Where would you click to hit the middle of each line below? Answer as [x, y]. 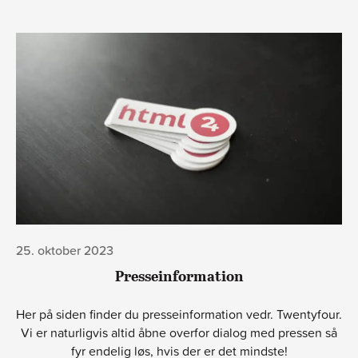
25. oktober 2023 [65, 251]
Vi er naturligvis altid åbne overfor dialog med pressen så [179, 333]
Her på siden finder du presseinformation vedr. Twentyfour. [179, 314]
